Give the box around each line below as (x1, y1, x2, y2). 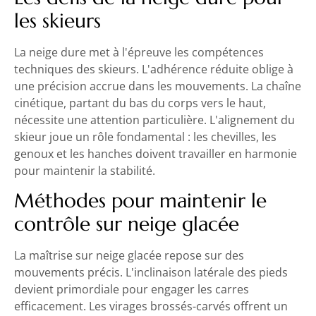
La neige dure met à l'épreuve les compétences (14, 44, 264, 60)
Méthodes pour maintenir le (14, 188, 267, 214)
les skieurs (14, 8, 101, 33)
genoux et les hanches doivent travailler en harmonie (14, 145, 297, 162)
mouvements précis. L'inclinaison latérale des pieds (14, 265, 288, 281)
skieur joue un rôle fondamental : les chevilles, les (14, 128, 276, 145)
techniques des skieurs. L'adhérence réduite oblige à (14, 61, 293, 77)
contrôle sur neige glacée (14, 212, 239, 237)
